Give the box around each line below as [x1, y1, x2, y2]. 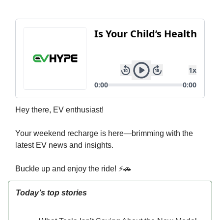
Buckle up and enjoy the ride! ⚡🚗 [15, 165, 131, 173]
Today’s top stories [16, 189, 87, 197]
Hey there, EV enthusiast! [15, 106, 104, 114]
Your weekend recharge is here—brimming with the [15, 129, 193, 137]
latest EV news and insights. [15, 141, 113, 149]
